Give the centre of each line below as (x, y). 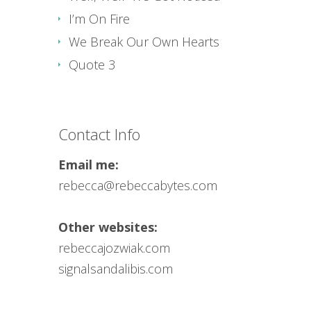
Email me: (89, 165)
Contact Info (99, 134)
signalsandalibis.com (116, 269)
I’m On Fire (99, 19)
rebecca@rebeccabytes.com (138, 185)
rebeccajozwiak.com (114, 248)
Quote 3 (92, 65)
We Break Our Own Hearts (144, 42)
